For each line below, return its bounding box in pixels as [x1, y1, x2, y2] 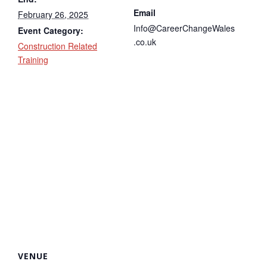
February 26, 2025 [18, 8, 88, 21]
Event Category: [18, 24, 83, 37]
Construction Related [18, 40, 97, 52]
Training [18, 54, 48, 66]
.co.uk [133, 36, 156, 48]
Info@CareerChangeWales [133, 22, 235, 35]
